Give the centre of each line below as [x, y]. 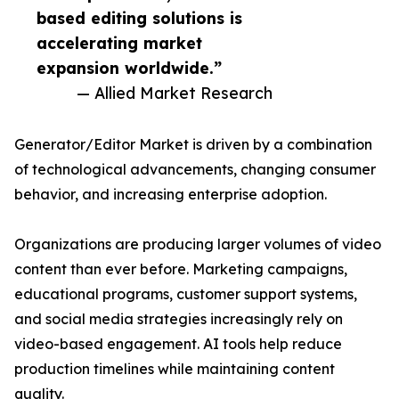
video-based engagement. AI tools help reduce [178, 344]
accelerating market [119, 43]
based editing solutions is [139, 18]
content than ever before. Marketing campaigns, [181, 269]
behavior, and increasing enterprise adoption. [171, 195]
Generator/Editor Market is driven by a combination [193, 145]
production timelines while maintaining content [175, 369]
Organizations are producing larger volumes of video [198, 244]
